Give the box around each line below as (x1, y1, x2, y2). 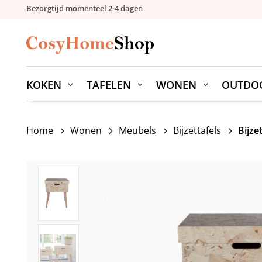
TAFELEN (86, 77, 131, 92)
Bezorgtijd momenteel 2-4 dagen (26, 3, 143, 13)
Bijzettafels (173, 123, 221, 137)
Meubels (118, 123, 156, 137)
